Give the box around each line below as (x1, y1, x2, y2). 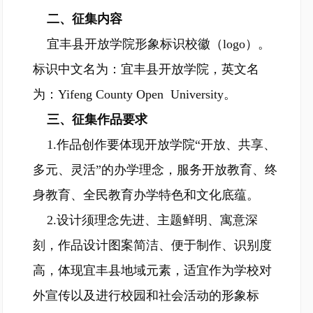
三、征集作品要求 (47, 112, 147, 126)
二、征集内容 (47, 12, 122, 26)
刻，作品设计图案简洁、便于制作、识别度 (33, 238, 272, 252)
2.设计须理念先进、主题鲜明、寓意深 (47, 213, 258, 227)
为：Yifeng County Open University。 (33, 87, 236, 101)
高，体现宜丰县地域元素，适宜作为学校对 (33, 263, 272, 277)
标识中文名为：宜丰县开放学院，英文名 (33, 62, 259, 76)
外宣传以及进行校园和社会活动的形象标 (33, 289, 259, 303)
